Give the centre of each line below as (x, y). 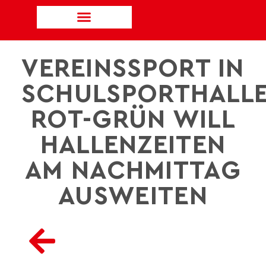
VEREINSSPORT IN (133, 69)
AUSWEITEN (133, 197)
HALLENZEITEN (133, 145)
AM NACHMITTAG (133, 171)
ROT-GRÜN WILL (133, 120)
